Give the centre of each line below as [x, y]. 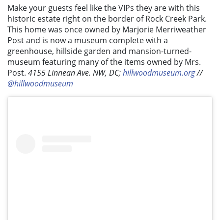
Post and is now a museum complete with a [88, 41]
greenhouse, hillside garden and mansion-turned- [99, 51]
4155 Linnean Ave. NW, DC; [75, 73]
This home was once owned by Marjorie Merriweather [107, 30]
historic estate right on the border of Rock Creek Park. [107, 19]
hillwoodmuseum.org [159, 73]
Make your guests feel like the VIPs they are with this [104, 8]
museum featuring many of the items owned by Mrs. [104, 62]
